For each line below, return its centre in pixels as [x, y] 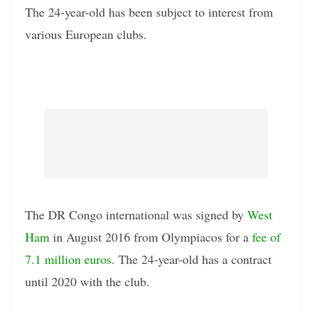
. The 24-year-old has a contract [192, 259]
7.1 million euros [68, 259]
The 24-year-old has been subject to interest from [149, 12]
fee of [266, 237]
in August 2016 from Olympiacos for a [151, 237]
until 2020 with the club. [87, 282]
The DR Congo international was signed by [136, 215]
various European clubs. [86, 34]
